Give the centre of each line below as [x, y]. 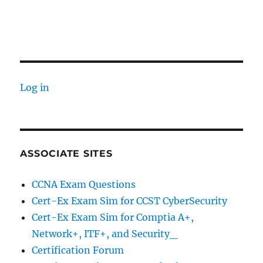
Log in [35, 88]
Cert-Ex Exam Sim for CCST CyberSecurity [130, 201]
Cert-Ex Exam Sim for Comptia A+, [113, 218]
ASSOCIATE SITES [66, 154]
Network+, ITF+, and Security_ [105, 234]
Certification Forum [78, 250]
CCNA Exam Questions [84, 185]
